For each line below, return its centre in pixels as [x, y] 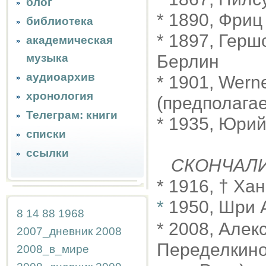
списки [46, 134]
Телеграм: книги [72, 115]
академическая [69, 40]
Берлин [188, 61]
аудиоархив [61, 77]
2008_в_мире [53, 249]
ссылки [47, 153]
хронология [60, 96]
